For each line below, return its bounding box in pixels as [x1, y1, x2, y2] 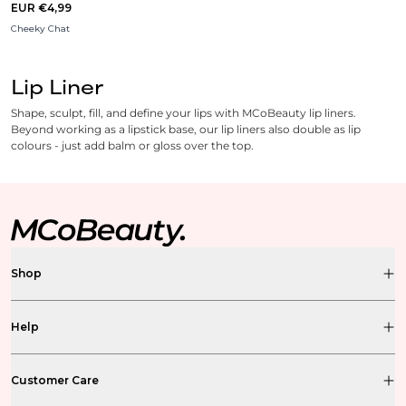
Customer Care [11, 373, 99, 388]
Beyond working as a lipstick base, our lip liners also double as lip [11, 122, 361, 137]
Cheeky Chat [11, 23, 70, 35]
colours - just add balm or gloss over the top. [11, 139, 254, 153]
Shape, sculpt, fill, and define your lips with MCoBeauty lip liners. [11, 106, 356, 121]
